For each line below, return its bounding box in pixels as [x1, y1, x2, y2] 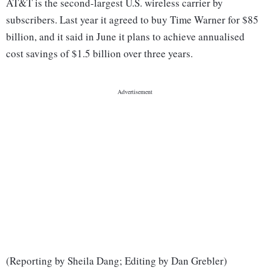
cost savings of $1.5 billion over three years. [6, 46, 193, 61]
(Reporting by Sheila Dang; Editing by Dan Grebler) [6, 254, 227, 268]
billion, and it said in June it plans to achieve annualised [6, 30, 245, 44]
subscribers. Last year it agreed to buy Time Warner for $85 [6, 13, 259, 27]
